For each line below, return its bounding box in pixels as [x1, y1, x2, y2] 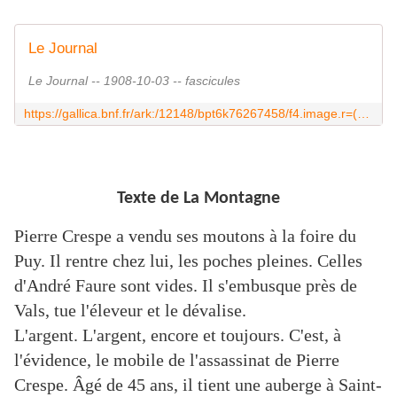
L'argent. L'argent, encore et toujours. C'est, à [14, 325, 341, 346]
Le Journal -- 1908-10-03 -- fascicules [28, 74, 240, 89]
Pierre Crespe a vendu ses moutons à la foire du [14, 226, 356, 246]
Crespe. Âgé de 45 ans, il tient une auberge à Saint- [14, 375, 382, 395]
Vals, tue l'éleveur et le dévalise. [14, 300, 246, 321]
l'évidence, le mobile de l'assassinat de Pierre [14, 350, 339, 370]
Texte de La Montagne [117, 190, 280, 208]
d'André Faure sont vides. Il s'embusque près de [14, 276, 357, 296]
